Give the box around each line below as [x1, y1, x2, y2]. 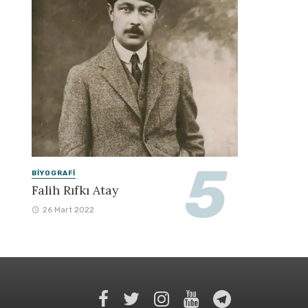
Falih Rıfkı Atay [32, 181, 118, 198]
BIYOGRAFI [32, 169, 76, 178]
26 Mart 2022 [42, 204, 94, 214]
